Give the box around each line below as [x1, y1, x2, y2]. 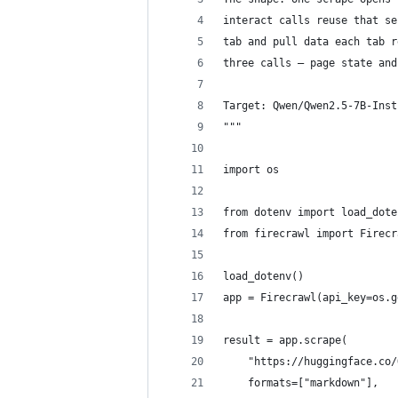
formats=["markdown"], [223, 377, 378, 389]
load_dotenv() [223, 270, 304, 283]
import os [223, 163, 279, 176]
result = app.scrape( [223, 334, 347, 346]
